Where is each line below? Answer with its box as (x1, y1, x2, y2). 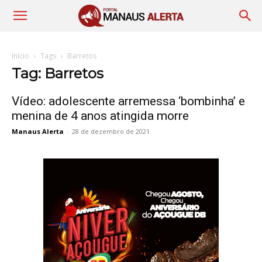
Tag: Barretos (12, 65, 104, 82)
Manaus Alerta (12, 127, 64, 136)
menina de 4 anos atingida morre (12, 109, 189, 123)
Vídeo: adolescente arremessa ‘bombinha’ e (12, 94, 245, 108)
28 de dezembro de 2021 (72, 127, 150, 136)
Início (12, 51, 29, 61)
